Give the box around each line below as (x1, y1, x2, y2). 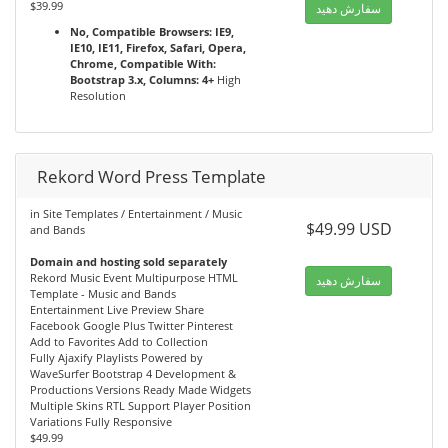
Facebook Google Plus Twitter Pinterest (30, 318, 233, 334)
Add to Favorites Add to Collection (30, 334, 208, 350)
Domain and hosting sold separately (30, 254, 227, 270)
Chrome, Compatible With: (70, 56, 216, 72)
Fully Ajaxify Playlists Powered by (30, 350, 203, 366)
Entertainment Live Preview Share (30, 302, 204, 318)
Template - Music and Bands (30, 286, 176, 302)
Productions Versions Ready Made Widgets (30, 382, 251, 398)
